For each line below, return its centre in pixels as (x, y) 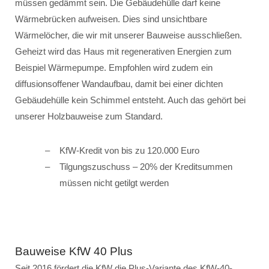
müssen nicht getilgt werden (114, 183)
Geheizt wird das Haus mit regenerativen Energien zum (123, 51)
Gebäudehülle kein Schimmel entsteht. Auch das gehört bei (130, 100)
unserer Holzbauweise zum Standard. (89, 116)
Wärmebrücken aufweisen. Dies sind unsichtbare (111, 19)
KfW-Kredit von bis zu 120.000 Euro (129, 150)
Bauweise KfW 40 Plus (74, 251)
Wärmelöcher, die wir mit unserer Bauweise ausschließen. (128, 35)
